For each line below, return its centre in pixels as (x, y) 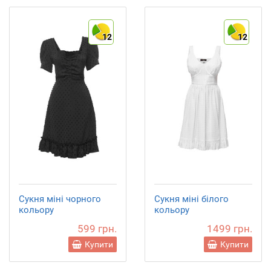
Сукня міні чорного (60, 199)
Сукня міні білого (191, 199)
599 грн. (97, 228)
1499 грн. (230, 228)
